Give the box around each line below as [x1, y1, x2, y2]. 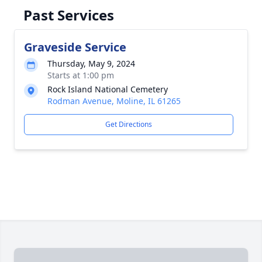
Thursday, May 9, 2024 [47, 58, 135, 69]
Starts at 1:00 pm [47, 70, 114, 81]
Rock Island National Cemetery [47, 84, 168, 95]
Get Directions [105, 119, 152, 129]
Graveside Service [24, 39, 126, 55]
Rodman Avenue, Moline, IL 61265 [47, 95, 181, 106]
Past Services [23, 5, 114, 25]
